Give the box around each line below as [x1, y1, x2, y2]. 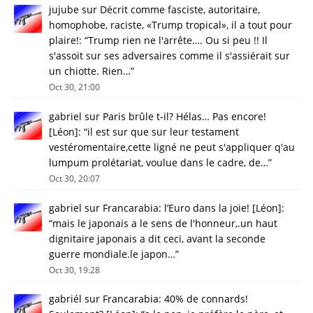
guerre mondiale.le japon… [49, 247, 175, 261]
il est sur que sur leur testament [87, 124, 239, 138]
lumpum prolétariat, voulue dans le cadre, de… [49, 155, 268, 169]
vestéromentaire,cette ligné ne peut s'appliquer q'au [49, 140, 295, 154]
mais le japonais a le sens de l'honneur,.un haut [52, 216, 277, 230]
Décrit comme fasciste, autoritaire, [100, 3, 260, 17]
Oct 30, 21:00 [49, 81, 100, 93]
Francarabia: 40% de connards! [103, 292, 248, 306]
